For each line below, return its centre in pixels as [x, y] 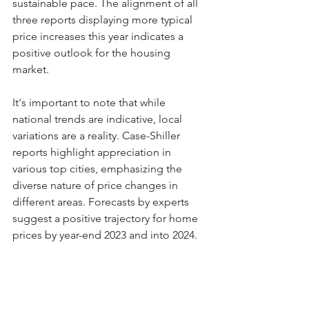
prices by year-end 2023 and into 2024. [105, 235]
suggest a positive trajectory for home [107, 218]
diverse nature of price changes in [97, 185]
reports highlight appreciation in [93, 152]
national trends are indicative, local [99, 119]
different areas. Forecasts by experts [102, 202]
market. [31, 69]
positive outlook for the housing [93, 53]
